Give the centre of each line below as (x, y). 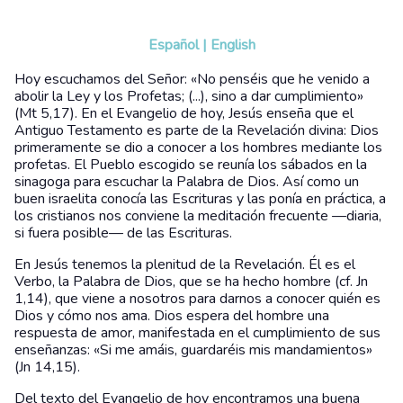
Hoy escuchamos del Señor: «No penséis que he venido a (192, 79)
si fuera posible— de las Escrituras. (123, 233)
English (233, 45)
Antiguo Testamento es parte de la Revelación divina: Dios (197, 130)
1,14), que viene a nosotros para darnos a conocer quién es (197, 298)
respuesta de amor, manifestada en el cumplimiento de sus (197, 332)
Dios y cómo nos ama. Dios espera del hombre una (172, 315)
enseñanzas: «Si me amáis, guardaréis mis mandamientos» (193, 349)
